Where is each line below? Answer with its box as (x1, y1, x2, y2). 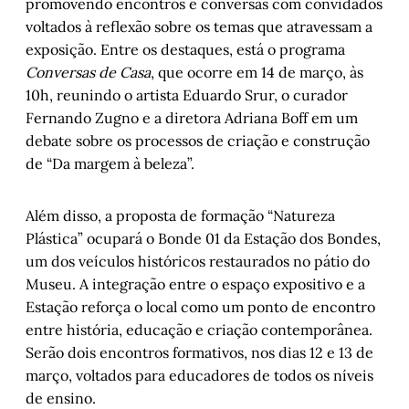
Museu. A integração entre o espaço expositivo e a (26, 275, 365, 294)
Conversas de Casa (26, 63, 151, 82)
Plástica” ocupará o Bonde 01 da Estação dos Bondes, (26, 229, 381, 248)
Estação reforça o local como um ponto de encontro (26, 298, 375, 317)
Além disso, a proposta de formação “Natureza (26, 206, 335, 225)
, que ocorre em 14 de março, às (151, 63, 363, 82)
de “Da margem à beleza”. (26, 154, 194, 173)
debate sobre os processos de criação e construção (26, 131, 370, 151)
